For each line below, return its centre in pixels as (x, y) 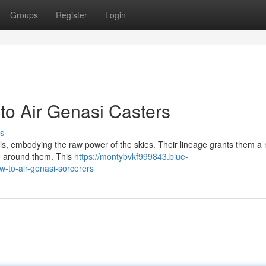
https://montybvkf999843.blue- (131, 156)
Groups (24, 15)
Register (72, 15)
